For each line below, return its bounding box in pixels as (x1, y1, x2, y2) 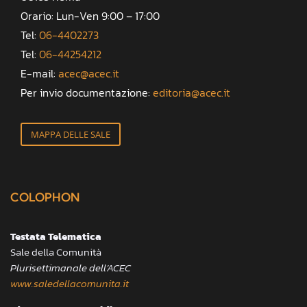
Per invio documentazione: (21, 84, 150, 101)
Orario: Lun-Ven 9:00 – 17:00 (21, 7, 160, 24)
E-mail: (21, 64, 56, 82)
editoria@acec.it (153, 84, 230, 101)
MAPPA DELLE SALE (31, 127, 110, 140)
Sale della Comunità (10, 243, 101, 260)
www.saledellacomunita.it (10, 275, 129, 291)
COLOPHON (10, 189, 79, 204)
